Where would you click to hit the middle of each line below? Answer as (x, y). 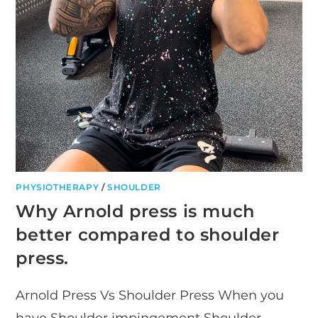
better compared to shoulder (148, 234)
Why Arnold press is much (135, 211)
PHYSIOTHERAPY (57, 187)
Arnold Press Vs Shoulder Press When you (150, 295)
